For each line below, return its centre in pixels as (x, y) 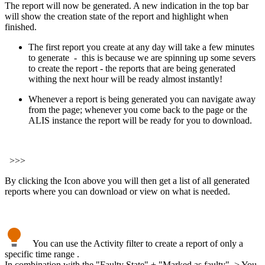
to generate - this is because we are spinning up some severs (142, 57)
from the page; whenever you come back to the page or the (138, 109)
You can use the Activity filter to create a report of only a (135, 243)
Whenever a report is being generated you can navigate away (142, 99)
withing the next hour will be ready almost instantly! (125, 79)
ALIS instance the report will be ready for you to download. (140, 120)
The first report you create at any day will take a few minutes (141, 47)
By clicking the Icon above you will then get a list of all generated (127, 180)
